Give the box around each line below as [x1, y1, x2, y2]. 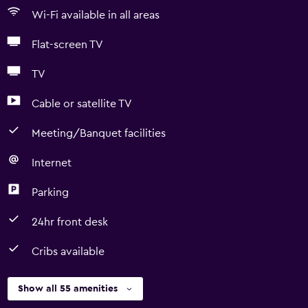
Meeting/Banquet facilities [32, 128, 166, 139]
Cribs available [32, 246, 104, 257]
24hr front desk [32, 217, 108, 228]
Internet [32, 157, 71, 168]
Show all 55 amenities [18, 284, 118, 294]
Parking [32, 187, 69, 198]
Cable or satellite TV [32, 98, 132, 109]
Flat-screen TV [32, 39, 103, 50]
